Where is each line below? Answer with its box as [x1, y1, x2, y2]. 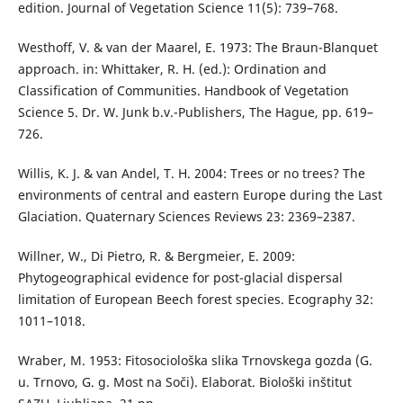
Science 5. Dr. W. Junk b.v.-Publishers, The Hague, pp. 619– [17, 103, 373, 121]
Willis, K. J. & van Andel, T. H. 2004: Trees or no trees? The [17, 165, 365, 183]
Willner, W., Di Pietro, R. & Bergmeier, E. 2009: [17, 247, 295, 265]
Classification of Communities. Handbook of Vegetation [17, 82, 349, 100]
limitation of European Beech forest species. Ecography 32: [17, 291, 373, 309]
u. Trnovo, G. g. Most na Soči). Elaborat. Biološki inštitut [17, 373, 352, 391]
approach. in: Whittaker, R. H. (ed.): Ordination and [17, 60, 327, 78]
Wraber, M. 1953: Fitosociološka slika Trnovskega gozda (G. [17, 352, 372, 370]
